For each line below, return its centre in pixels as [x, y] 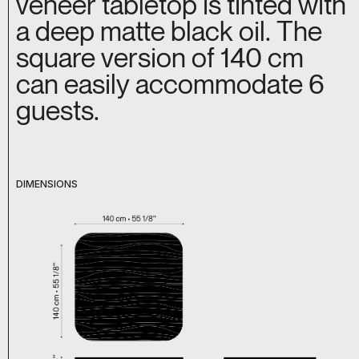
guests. [58, 111]
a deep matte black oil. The [169, 31]
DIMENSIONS [47, 184]
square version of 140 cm [160, 58]
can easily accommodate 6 [170, 84]
